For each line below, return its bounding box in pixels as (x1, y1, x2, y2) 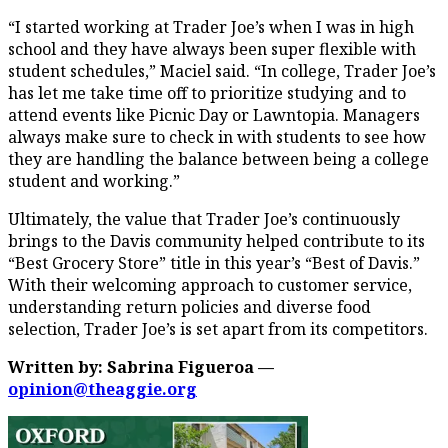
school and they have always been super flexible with (8, 37, 416, 60)
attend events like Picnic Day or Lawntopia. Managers (8, 103, 420, 126)
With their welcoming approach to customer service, (8, 273, 412, 296)
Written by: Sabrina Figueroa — (8, 355, 274, 378)
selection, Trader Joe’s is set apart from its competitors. (8, 317, 432, 340)
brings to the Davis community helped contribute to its (8, 229, 425, 252)
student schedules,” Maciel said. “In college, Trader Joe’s (8, 59, 436, 82)
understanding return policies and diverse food (8, 295, 371, 318)
